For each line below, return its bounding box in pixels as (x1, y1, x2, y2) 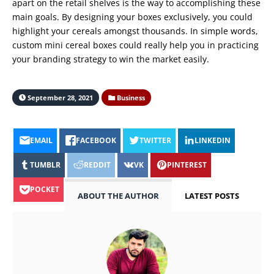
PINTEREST (167, 160, 207, 171)
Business (114, 92, 145, 102)
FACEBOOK (76, 135, 116, 146)
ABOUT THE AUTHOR (78, 190, 159, 201)
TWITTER (139, 135, 171, 146)
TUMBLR (30, 160, 61, 171)
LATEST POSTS (185, 190, 239, 201)
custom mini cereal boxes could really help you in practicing (12, 39, 259, 51)
